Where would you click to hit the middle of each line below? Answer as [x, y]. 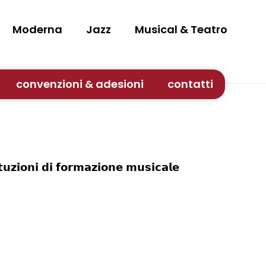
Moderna [37, 29]
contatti [190, 84]
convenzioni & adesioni [80, 84]
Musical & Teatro [181, 29]
